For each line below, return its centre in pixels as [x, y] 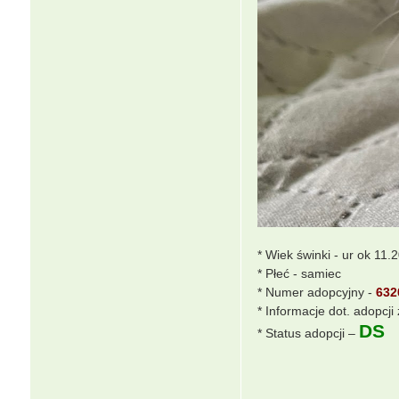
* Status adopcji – [308, 333]
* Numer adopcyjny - [316, 292]
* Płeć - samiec [299, 273]
